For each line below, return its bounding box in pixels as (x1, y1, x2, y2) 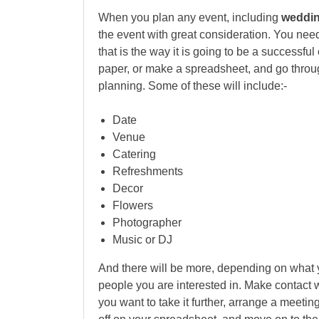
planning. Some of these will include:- (98, 80, 287, 92)
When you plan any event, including (98, 11, 281, 23)
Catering (113, 148, 156, 160)
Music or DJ (113, 234, 172, 246)
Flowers (113, 199, 153, 211)
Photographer (113, 216, 182, 229)
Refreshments (113, 165, 183, 177)
